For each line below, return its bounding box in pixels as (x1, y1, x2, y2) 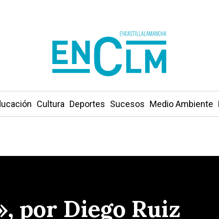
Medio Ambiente (149, 99, 213, 109)
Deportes (69, 99, 105, 109)
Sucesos (109, 99, 145, 109)
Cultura (36, 99, 65, 109)
